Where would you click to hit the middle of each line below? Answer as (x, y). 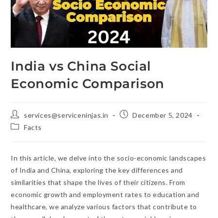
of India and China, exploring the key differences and (97, 170)
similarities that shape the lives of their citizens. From (98, 182)
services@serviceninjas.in (66, 115)
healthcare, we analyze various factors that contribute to (104, 206)
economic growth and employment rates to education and (105, 194)
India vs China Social (81, 66)
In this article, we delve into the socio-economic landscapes (109, 158)
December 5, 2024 (163, 115)
